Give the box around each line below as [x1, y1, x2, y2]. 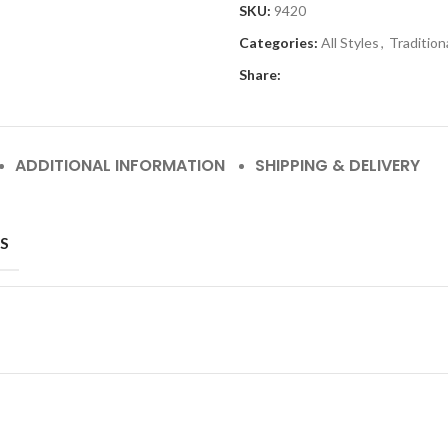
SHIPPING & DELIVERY [255, 154, 420, 177]
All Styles [321, 34, 379, 51]
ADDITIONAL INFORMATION [15, 154, 225, 177]
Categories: [239, 34, 318, 51]
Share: [239, 66, 281, 83]
